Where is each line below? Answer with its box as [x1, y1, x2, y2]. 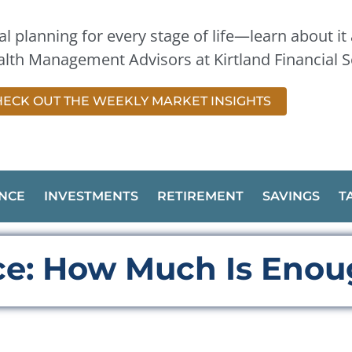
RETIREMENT [157, 188, 244, 203]
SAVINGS [262, 188, 320, 203]
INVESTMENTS [44, 188, 138, 203]
